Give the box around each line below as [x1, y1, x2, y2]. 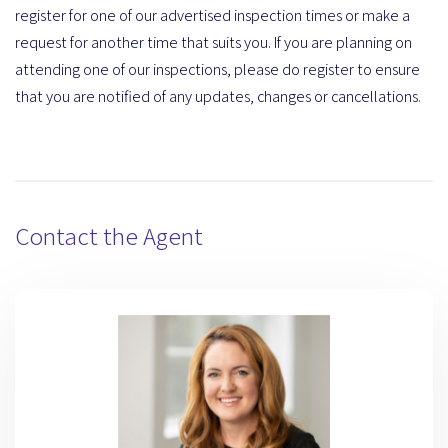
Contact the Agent [15, 218, 203, 252]
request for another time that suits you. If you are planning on [15, 31, 412, 53]
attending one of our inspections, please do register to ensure [15, 58, 420, 80]
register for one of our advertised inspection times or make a [15, 4, 410, 26]
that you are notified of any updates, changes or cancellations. [15, 85, 421, 107]
